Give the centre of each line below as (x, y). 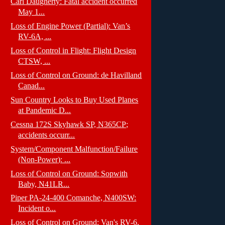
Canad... (32, 86)
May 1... (32, 12)
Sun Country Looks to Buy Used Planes (75, 99)
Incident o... (37, 208)
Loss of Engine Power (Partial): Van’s (71, 26)
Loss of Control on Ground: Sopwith (69, 173)
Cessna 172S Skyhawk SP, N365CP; (70, 124)
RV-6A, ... (35, 37)
